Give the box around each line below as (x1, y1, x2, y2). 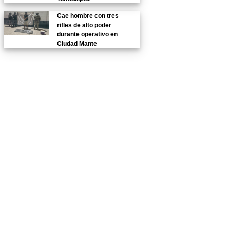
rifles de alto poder (57, 22, 112, 29)
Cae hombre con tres (57, 12, 119, 20)
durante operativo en (57, 31, 118, 39)
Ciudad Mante (57, 40, 98, 48)
